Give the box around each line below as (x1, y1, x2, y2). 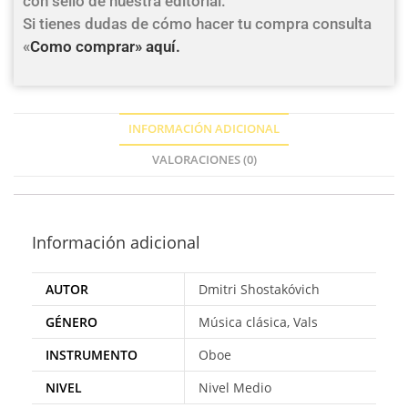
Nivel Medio (199, 379, 271, 396)
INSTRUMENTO (46, 346, 138, 363)
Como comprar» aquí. (30, 37, 180, 56)
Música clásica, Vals (199, 313, 318, 331)
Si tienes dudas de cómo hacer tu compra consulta (23, 15, 372, 33)
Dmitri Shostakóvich (199, 280, 320, 298)
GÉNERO (46, 313, 97, 331)
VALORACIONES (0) (151, 152, 257, 168)
